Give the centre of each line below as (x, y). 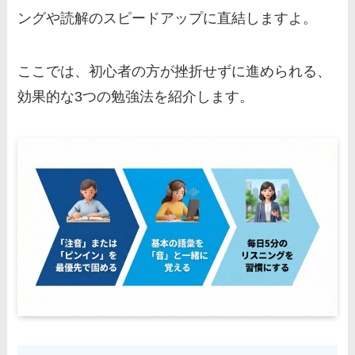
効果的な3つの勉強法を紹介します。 (136, 97)
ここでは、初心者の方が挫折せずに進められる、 (175, 72)
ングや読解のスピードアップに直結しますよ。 (168, 18)
